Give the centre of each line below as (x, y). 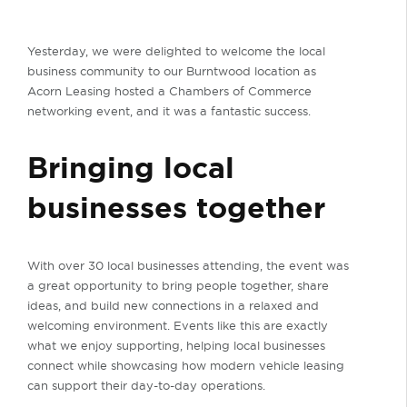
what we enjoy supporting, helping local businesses (176, 345)
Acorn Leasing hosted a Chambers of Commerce (169, 91)
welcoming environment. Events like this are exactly (178, 325)
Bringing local (131, 168)
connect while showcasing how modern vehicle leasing (186, 365)
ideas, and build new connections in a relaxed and (173, 305)
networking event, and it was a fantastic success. (169, 111)
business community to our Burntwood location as (172, 71)
